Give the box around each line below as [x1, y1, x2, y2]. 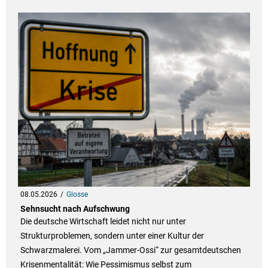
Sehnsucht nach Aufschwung [20, 204, 130, 214]
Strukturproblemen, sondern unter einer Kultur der [20, 231, 204, 241]
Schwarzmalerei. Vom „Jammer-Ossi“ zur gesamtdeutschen [20, 245, 241, 255]
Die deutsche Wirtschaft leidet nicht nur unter [20, 217, 186, 227]
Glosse [66, 190, 88, 199]
